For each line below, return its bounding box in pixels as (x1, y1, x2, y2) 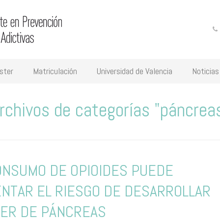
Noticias (192, 65, 219, 77)
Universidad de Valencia (97, 65, 172, 77)
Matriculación (33, 65, 77, 77)
